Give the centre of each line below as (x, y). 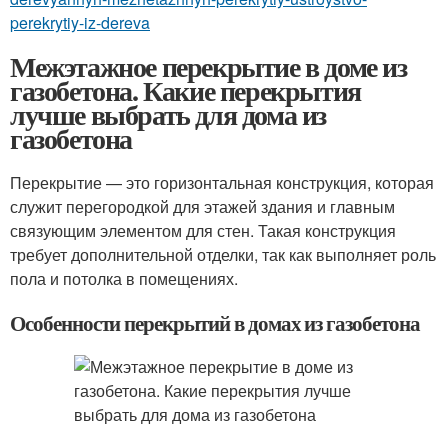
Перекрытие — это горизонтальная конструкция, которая (222, 182)
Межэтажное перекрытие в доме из (208, 66)
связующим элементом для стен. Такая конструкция (203, 230)
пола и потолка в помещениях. (124, 278)
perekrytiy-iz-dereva (80, 22)
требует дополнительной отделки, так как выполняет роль (223, 254)
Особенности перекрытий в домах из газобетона (215, 323)
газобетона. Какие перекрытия (185, 90)
